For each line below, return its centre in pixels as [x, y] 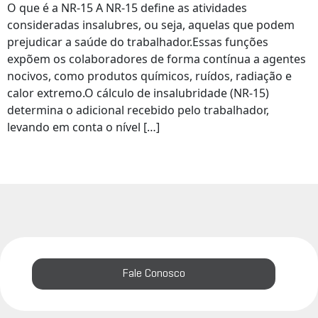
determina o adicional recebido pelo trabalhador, [138, 110]
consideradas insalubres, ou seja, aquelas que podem [151, 24]
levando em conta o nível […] [83, 127]
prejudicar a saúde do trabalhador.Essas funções [138, 42]
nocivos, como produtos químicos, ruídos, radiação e [149, 76]
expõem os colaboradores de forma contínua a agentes [157, 59]
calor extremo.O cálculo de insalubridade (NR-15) [138, 93]
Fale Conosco [154, 274]
